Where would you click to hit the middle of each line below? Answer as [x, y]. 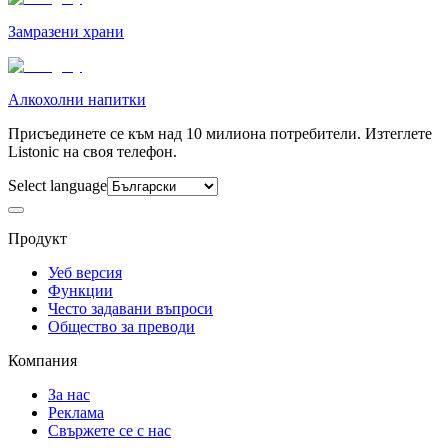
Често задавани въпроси [130, 308]
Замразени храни [66, 31]
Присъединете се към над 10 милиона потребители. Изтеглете [220, 133]
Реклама [76, 412]
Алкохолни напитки [77, 99]
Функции [80, 290]
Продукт [37, 238]
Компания [42, 360]
